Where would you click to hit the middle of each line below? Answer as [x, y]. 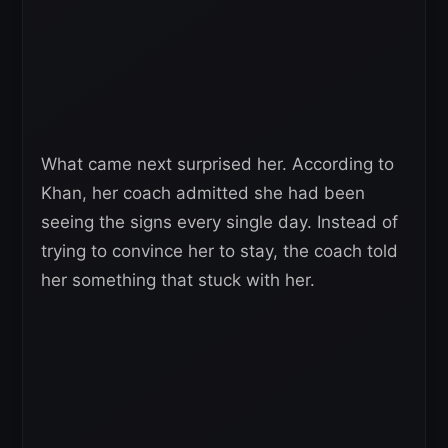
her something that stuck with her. [178, 280]
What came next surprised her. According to [217, 164]
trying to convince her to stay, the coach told [219, 251]
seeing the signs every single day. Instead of [219, 222]
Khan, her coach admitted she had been [203, 193]
